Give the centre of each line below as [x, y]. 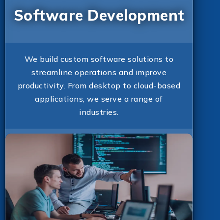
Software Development [99, 15]
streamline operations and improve [99, 72]
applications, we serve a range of [99, 98]
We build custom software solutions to [99, 59]
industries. [99, 112]
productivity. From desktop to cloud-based [99, 85]
